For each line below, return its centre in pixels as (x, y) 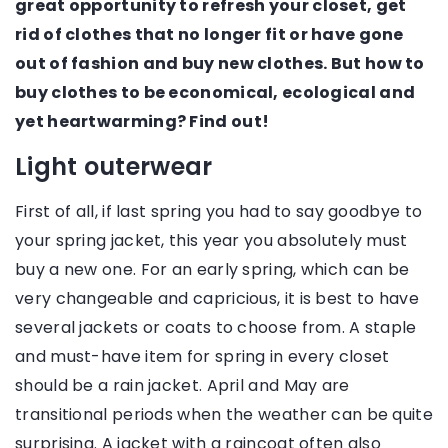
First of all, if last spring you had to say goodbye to (219, 212)
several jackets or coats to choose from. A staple (216, 328)
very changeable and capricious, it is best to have (217, 299)
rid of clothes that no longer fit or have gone (209, 35)
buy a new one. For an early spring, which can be (212, 270)
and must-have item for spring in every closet (202, 357)
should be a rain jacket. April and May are (182, 386)
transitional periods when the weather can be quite (224, 415)
